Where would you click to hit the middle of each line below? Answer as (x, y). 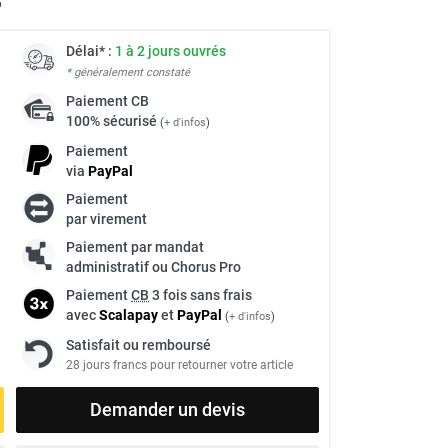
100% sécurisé (113, 120)
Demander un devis (167, 409)
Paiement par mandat (135, 246)
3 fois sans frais (200, 294)
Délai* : (90, 50)
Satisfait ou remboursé (138, 344)
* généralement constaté (128, 72)
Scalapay (128, 314)
